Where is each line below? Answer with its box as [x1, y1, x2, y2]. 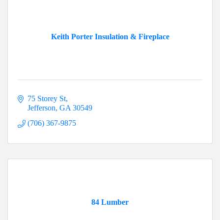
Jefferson [27, 104, 55, 112]
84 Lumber [91, 198, 129, 207]
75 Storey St [27, 94, 66, 103]
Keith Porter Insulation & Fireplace [51, 32, 169, 41]
